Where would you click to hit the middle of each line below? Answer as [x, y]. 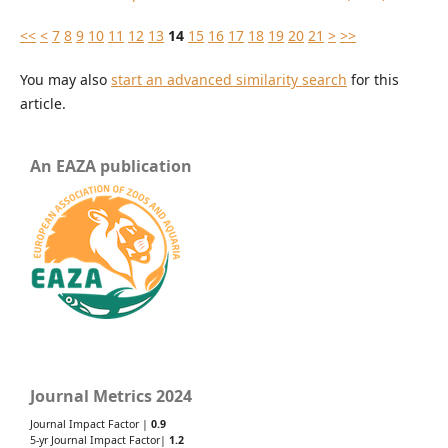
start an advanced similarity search [228, 79]
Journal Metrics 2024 [111, 396]
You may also [65, 79]
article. [42, 103]
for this [372, 79]
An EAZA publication [111, 165]
